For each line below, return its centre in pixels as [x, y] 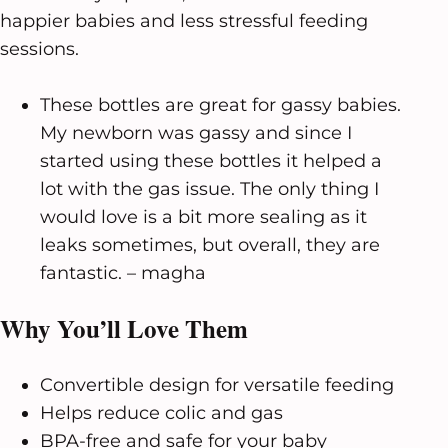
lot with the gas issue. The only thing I [209, 188]
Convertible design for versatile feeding [217, 384]
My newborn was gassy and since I [196, 132]
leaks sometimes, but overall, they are [210, 244]
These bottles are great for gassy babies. [220, 104]
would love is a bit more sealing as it [203, 216]
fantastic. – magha [123, 272]
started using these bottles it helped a [211, 160]
